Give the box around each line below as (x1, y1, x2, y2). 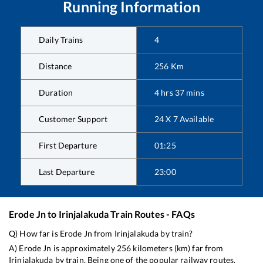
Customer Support (39, 114, 108, 124)
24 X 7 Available (154, 114, 214, 124)
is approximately (51, 243, 117, 254)
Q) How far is (9, 228, 60, 239)
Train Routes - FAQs (109, 208, 195, 220)
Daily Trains (39, 35, 83, 45)
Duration (39, 87, 73, 98)
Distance (39, 61, 72, 72)
